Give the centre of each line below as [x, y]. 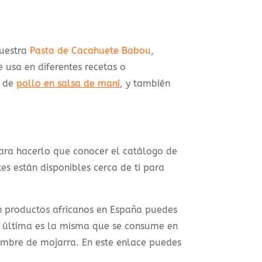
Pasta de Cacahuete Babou [91, 50]
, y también [145, 83]
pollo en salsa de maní [68, 83]
